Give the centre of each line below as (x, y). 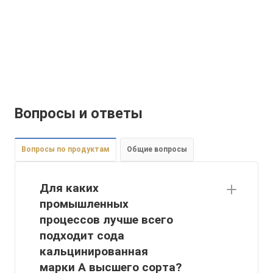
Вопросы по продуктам (66, 150)
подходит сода (82, 236)
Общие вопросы (157, 150)
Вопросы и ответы (79, 114)
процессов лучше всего (106, 220)
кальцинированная (94, 252)
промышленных (84, 204)
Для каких (69, 188)
